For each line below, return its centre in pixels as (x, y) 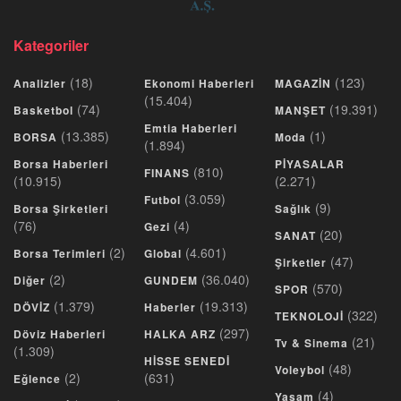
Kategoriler (51, 45)
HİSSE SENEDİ (187, 360)
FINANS (167, 172)
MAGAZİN (303, 83)
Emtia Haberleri (191, 128)
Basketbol (43, 110)
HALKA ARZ (180, 333)
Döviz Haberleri (60, 333)
